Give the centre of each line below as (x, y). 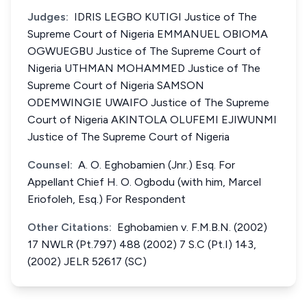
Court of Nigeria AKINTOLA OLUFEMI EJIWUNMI (152, 120)
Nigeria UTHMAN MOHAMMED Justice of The (144, 68)
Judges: (48, 17)
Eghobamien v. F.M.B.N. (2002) (192, 227)
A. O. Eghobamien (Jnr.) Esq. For (157, 165)
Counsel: (50, 165)
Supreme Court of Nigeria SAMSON (116, 85)
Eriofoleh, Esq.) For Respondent (107, 199)
